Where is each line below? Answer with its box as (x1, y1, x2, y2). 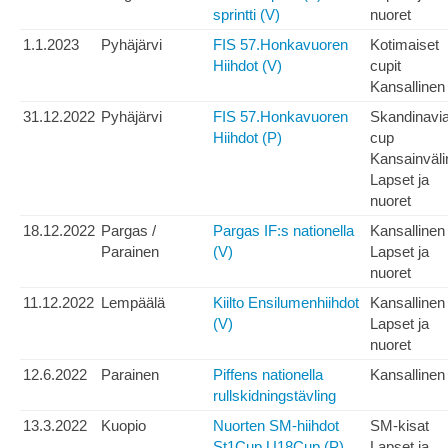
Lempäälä (101, 294, 165, 312)
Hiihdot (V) (213, 57, 282, 75)
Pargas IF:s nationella (213, 222, 354, 240)
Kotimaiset (370, 36, 439, 54)
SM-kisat (370, 417, 429, 435)
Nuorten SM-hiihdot (213, 417, 339, 435)
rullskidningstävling (213, 387, 336, 405)
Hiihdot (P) (213, 129, 282, 147)
